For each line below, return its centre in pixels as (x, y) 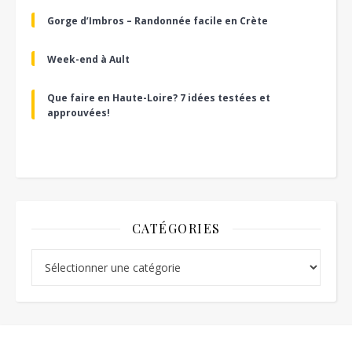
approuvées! (79, 113)
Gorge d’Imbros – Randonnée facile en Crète (158, 21)
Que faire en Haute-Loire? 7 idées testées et (159, 98)
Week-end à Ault (88, 59)
